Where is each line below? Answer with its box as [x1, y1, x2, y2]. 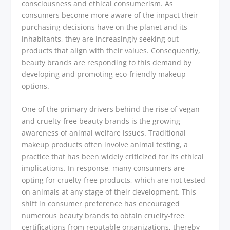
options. [22, 81, 50, 91]
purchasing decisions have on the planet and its [22, 22, 188, 32]
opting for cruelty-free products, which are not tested [22, 175, 206, 185]
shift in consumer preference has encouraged [22, 199, 180, 209]
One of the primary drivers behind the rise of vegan [22, 104, 200, 114]
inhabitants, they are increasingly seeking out [22, 33, 179, 44]
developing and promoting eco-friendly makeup [22, 69, 186, 79]
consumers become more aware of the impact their [22, 10, 199, 20]
